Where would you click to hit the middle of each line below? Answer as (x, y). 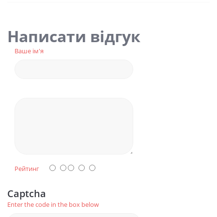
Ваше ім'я (29, 51)
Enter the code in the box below (53, 204)
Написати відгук (74, 36)
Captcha (27, 194)
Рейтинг (27, 169)
